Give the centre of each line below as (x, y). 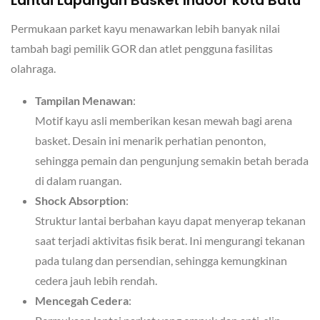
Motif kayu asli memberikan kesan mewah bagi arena (164, 121)
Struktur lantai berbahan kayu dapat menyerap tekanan (171, 221)
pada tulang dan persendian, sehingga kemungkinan (161, 261)
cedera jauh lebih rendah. (96, 281)
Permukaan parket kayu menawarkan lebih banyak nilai (145, 28)
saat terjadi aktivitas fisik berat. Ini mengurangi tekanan (170, 241)
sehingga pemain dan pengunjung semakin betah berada (172, 161)
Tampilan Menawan (84, 101)
